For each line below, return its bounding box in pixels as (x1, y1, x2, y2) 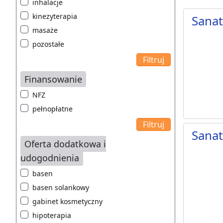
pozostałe (32, 39, 64, 49)
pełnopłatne (32, 104, 73, 114)
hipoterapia (32, 211, 71, 221)
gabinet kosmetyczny (32, 197, 103, 207)
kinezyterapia (32, 11, 77, 21)
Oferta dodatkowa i (24, 138, 106, 150)
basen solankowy (32, 183, 89, 193)
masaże (32, 25, 58, 35)
